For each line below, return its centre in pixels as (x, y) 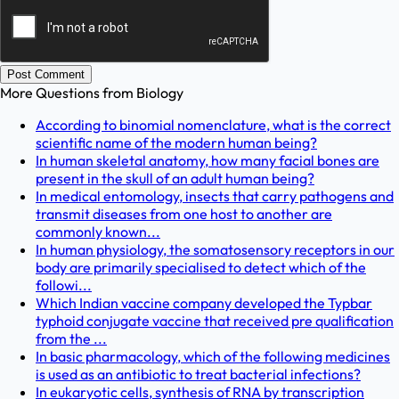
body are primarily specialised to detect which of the (201, 268)
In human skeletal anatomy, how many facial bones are (208, 161)
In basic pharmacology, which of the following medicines (213, 357)
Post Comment (46, 75)
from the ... (71, 339)
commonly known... (98, 232)
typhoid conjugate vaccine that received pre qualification (215, 321)
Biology (160, 93)
